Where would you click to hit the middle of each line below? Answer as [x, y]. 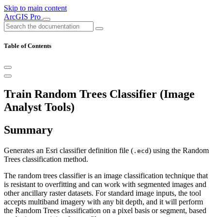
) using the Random [179, 151]
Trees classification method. [46, 159]
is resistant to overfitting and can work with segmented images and [105, 185]
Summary [28, 130]
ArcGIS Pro [23, 17]
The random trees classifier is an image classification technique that [106, 176]
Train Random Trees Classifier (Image [99, 94]
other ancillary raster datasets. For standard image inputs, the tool [102, 193]
